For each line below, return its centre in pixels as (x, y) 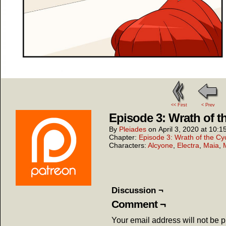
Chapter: (124, 137)
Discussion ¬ (137, 190)
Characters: (128, 145)
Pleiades (133, 129)
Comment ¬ (138, 204)
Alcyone (160, 145)
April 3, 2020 (179, 129)
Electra (188, 145)
